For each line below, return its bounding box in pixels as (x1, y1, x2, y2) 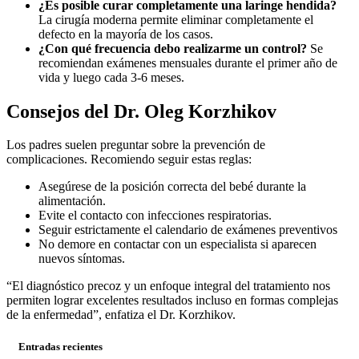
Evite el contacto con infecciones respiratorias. (38, 208, 272, 223)
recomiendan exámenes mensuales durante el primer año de (38, 55, 337, 70)
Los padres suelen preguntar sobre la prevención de (6, 138, 265, 152)
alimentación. (38, 194, 106, 208)
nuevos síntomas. (38, 252, 125, 266)
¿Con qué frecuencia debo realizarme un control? (38, 41, 307, 55)
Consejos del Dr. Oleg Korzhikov (6, 100, 276, 122)
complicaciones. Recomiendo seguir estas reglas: (6, 152, 252, 167)
